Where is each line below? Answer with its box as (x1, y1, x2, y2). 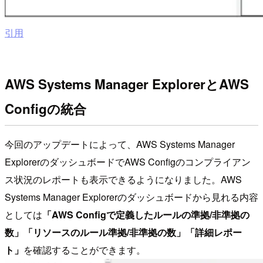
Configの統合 (5, 99, 86, 119)
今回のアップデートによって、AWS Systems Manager (5, 137, 235, 151)
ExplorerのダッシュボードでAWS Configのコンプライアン (5, 155, 251, 169)
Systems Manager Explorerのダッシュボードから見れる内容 (5, 190, 258, 204)
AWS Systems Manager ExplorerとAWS (5, 75, 249, 94)
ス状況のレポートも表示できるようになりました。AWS (5, 173, 242, 187)
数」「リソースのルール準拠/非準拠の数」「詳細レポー (5, 225, 242, 240)
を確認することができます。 (23, 243, 146, 257)
